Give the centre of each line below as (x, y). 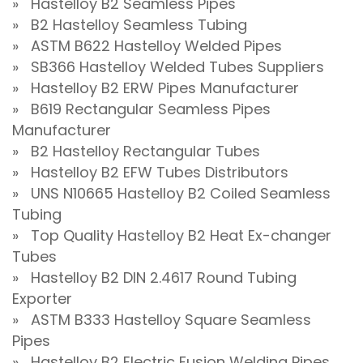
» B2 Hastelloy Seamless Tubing (130, 25)
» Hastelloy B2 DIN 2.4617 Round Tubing (154, 278)
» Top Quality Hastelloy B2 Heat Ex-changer (172, 236)
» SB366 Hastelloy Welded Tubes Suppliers (168, 67)
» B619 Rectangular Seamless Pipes (141, 109)
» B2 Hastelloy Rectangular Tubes (136, 152)
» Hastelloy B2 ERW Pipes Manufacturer (156, 88)
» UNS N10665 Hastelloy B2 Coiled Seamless (171, 194)
